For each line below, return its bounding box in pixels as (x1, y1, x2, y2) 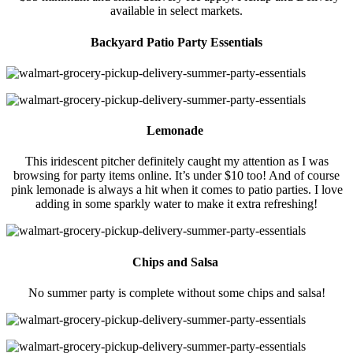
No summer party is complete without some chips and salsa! (28, 285, 325, 299)
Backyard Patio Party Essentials (91, 35, 262, 49)
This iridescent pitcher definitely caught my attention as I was (24, 154, 329, 169)
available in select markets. (110, 4, 243, 18)
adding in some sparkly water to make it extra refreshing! (35, 197, 318, 211)
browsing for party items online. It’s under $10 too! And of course (13, 169, 340, 183)
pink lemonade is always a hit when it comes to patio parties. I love (10, 183, 343, 197)
